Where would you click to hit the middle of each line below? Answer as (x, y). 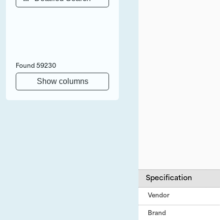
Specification (169, 179)
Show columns (62, 81)
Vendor (159, 196)
